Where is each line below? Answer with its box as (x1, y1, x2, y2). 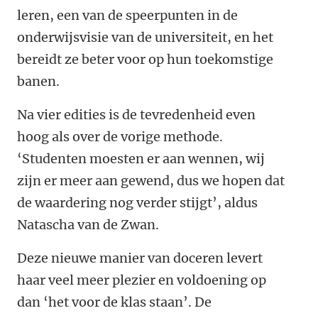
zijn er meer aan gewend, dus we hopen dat (17, 172, 285, 190)
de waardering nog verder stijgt (17, 194, 212, 212)
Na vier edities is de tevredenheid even (17, 106, 256, 124)
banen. (17, 73, 60, 90)
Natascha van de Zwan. (17, 216, 159, 234)
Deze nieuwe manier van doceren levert (17, 250, 263, 267)
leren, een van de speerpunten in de (17, 7, 238, 24)
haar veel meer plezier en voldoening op (17, 272, 266, 289)
